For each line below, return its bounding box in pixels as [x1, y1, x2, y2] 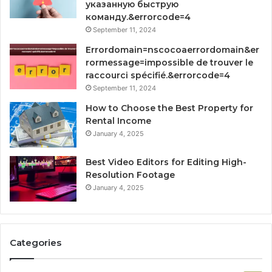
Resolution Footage [86, 169, 175, 180]
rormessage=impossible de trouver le [86, 56, 253, 68]
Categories [10, 236, 61, 248]
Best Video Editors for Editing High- [86, 156, 246, 168]
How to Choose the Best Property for [86, 102, 253, 114]
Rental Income [86, 115, 151, 126]
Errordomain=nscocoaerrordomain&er [86, 44, 259, 55]
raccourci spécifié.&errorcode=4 [86, 69, 230, 81]
